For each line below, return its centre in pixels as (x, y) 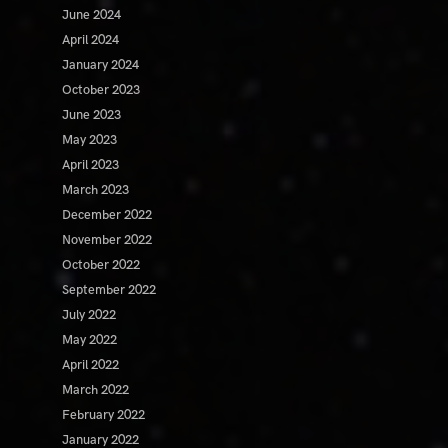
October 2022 (101, 265)
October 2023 (101, 90)
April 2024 (91, 40)
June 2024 (92, 15)
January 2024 (101, 65)
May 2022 (90, 340)
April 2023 (91, 165)
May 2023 (90, 140)
